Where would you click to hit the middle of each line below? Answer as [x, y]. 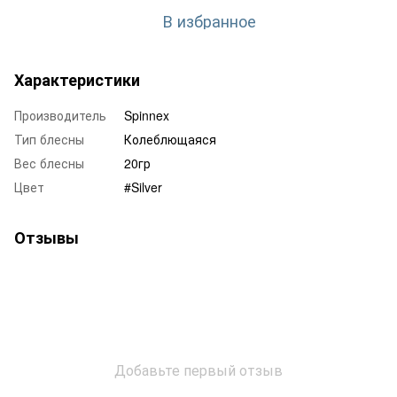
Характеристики [77, 79]
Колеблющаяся [170, 139]
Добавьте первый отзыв [198, 370]
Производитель [60, 115]
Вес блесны [49, 163]
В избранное [209, 20]
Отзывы [47, 237]
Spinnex [147, 115]
